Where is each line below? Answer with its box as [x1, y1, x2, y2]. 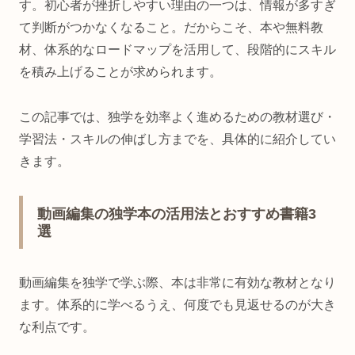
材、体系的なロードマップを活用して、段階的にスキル [19, 43, 336, 57]
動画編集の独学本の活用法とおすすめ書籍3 [37, 206, 316, 223]
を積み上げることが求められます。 [19, 65, 222, 79]
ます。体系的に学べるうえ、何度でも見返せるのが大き [19, 298, 336, 312]
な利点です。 [19, 320, 95, 334]
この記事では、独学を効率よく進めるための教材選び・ [19, 110, 336, 124]
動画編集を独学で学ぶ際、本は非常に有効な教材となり [19, 276, 336, 290]
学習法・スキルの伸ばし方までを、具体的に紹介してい [19, 132, 336, 147]
